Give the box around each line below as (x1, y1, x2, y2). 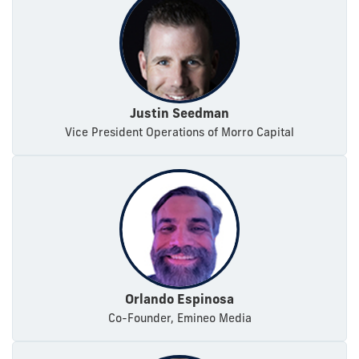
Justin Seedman (130, 105, 229, 122)
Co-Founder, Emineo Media (107, 311, 252, 326)
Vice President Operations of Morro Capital (65, 125, 294, 140)
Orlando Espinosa (125, 291, 234, 308)
